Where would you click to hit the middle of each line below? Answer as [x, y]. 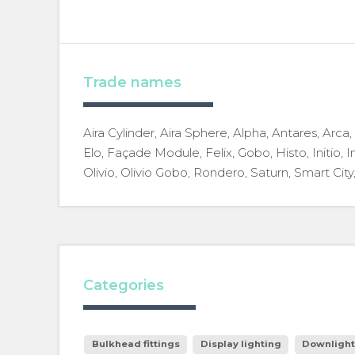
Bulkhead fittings [136, 344]
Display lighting [240, 344]
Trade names [132, 83]
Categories [123, 286]
